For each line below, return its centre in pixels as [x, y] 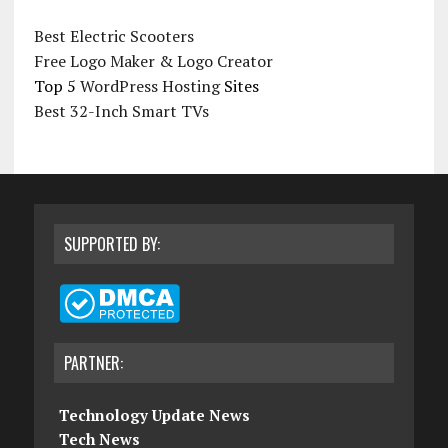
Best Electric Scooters [113, 35]
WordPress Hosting [149, 85]
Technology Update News [154, 414]
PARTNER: [93, 362]
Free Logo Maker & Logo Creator [153, 60]
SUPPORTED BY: [111, 243]
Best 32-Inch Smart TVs [121, 110]
